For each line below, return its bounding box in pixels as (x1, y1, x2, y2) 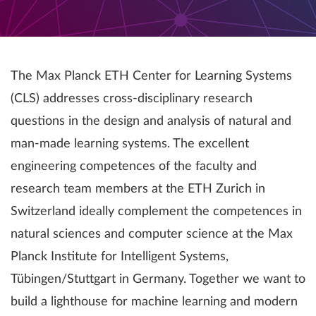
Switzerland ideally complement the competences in (11, 205, 302, 218)
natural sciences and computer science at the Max (11, 228, 293, 241)
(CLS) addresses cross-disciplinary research (11, 92, 253, 105)
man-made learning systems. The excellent (11, 138, 249, 150)
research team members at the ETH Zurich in (11, 183, 265, 195)
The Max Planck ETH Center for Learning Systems (11, 70, 292, 83)
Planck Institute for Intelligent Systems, (11, 250, 229, 263)
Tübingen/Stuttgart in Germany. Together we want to (11, 273, 305, 286)
